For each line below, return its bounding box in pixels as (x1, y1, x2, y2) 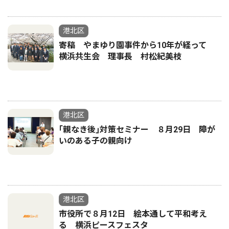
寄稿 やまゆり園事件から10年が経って (59, 40, 215, 51)
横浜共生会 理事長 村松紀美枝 (59, 52, 181, 62)
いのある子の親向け (59, 136, 132, 146)
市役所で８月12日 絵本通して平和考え (59, 209, 207, 219)
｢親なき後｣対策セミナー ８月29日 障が (59, 125, 215, 135)
